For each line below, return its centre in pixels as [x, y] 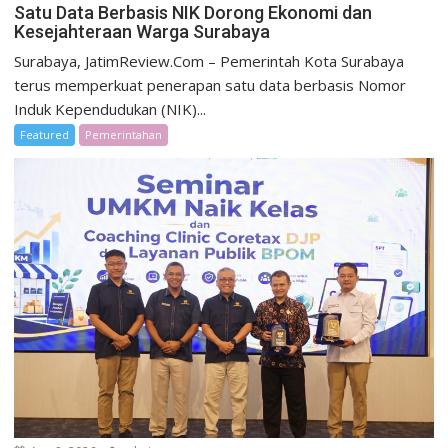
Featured [45, 135]
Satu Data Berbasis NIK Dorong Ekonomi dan [193, 13]
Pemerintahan [124, 135]
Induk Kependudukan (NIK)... [110, 109]
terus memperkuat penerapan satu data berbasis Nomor [210, 85]
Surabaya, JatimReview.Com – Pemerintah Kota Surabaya [209, 61]
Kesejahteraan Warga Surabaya [142, 32]
